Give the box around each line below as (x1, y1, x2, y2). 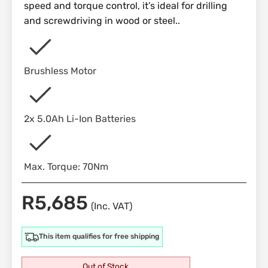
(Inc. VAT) (90, 200, 132, 212)
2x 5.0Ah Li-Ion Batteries (24, 113, 136, 125)
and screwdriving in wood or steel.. (24, 15, 181, 26)
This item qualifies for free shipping (39, 232, 160, 241)
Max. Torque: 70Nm (24, 161, 109, 173)
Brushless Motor (24, 65, 97, 77)
